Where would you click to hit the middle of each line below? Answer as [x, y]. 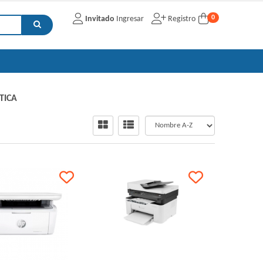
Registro [181, 19]
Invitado [100, 19]
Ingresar [130, 19]
